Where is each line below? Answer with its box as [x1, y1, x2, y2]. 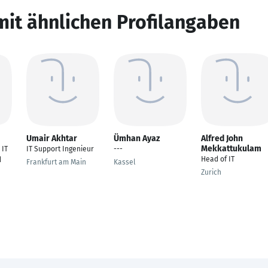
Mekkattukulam [201, 144, 261, 154]
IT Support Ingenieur [26, 145, 94, 153]
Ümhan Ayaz [114, 133, 160, 144]
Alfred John [201, 133, 243, 144]
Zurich [201, 168, 221, 176]
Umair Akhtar [26, 133, 77, 144]
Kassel [114, 158, 136, 166]
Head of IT [201, 155, 234, 163]
